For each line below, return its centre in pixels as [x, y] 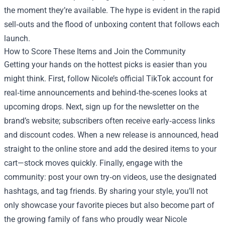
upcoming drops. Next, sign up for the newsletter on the [101, 107]
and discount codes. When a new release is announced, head [111, 135]
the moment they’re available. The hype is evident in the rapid [112, 10]
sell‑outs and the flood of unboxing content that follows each [112, 24]
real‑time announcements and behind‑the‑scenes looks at [105, 93]
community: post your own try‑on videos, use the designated [110, 177]
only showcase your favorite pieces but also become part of [109, 205]
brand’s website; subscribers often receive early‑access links [109, 121]
